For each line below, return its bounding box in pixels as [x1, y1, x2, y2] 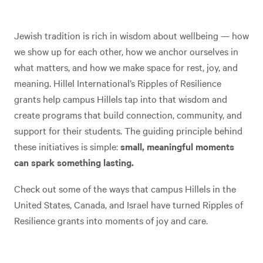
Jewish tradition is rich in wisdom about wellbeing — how [14, 29, 249, 42]
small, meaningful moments [120, 140, 234, 153]
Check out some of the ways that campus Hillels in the [14, 182, 236, 195]
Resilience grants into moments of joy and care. [14, 214, 208, 227]
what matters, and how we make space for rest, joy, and [14, 60, 238, 73]
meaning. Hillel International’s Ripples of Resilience [14, 76, 221, 89]
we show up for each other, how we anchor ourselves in [14, 45, 238, 58]
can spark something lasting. [14, 156, 134, 168]
